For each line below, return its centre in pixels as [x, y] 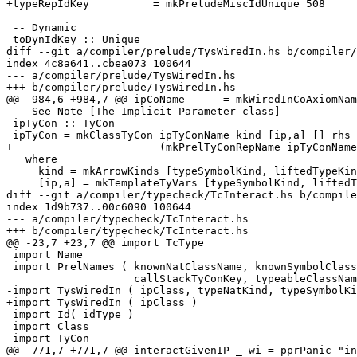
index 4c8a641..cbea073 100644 [99, 64]
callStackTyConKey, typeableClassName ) [70, 279]
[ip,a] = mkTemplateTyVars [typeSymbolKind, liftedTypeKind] [22, 183]
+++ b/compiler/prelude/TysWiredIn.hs [121, 88]
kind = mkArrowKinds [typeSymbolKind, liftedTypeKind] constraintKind [22, 171]
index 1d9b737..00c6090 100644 [99, 207]
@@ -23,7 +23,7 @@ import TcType [105, 243]
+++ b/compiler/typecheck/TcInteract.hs [127, 231]
